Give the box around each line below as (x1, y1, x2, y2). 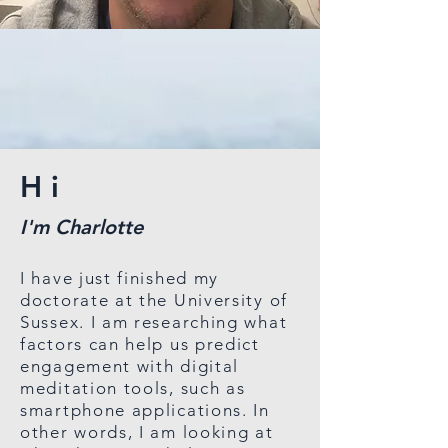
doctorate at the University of (20, 290, 288, 310)
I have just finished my (20, 268, 220, 288)
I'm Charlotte (20, 215, 143, 239)
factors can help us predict (20, 334, 260, 354)
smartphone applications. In (20, 400, 270, 420)
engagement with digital (20, 356, 240, 376)
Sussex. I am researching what (20, 312, 288, 332)
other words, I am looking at (20, 422, 274, 442)
